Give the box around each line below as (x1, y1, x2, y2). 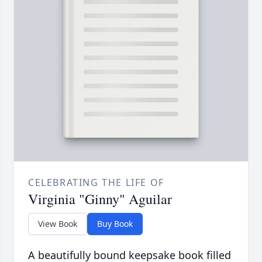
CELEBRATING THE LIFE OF (28, 176, 164, 189)
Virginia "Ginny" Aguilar (28, 189, 172, 209)
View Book (38, 218, 77, 230)
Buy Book (97, 218, 133, 230)
